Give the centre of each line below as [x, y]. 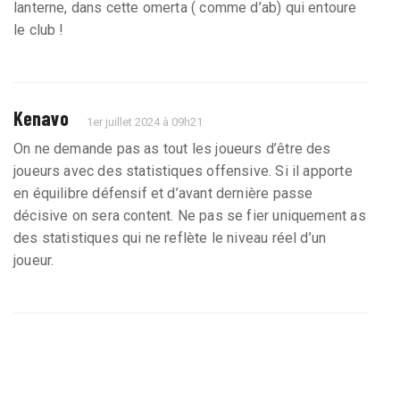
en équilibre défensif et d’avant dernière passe [163, 194]
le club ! [39, 30]
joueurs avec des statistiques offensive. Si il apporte [183, 171]
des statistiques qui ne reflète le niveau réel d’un [170, 238]
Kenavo [41, 118]
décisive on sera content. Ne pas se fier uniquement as [190, 216]
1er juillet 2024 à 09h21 [145, 122]
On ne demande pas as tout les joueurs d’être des [172, 149]
